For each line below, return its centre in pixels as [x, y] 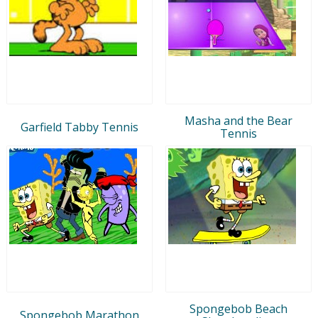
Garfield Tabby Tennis [79, 127]
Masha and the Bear [238, 120]
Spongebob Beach [238, 308]
